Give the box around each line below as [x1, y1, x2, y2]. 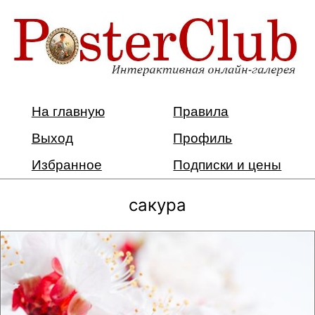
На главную [31, 103, 105, 119]
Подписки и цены [173, 157, 282, 172]
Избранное [31, 157, 102, 172]
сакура [129, 194, 186, 215]
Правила [173, 103, 229, 119]
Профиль [173, 130, 233, 146]
